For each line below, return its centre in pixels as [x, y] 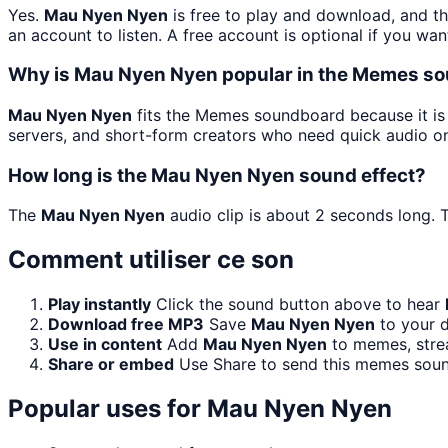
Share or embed [111, 364]
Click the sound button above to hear [300, 304]
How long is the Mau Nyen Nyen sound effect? [217, 175]
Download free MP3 [126, 324]
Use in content [105, 344]
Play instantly [99, 304]
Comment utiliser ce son [151, 260]
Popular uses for [107, 409]
